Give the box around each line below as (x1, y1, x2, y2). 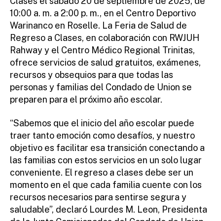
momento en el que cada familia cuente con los (10, 179, 202, 190)
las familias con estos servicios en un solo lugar (10, 154, 202, 165)
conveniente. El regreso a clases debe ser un (10, 167, 193, 178)
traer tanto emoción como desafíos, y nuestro (10, 130, 195, 141)
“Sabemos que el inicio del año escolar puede (10, 117, 194, 128)
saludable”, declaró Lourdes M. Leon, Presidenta (10, 204, 207, 215)
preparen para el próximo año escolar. (10, 94, 162, 105)
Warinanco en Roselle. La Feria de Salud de (10, 20, 187, 31)
